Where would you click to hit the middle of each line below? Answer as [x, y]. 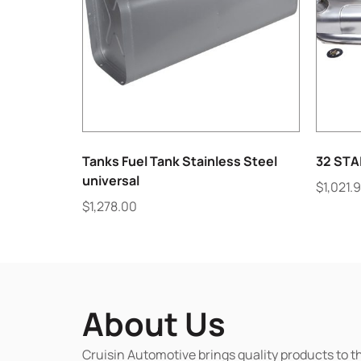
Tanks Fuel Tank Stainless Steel [180, 161]
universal [111, 180]
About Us [154, 323]
